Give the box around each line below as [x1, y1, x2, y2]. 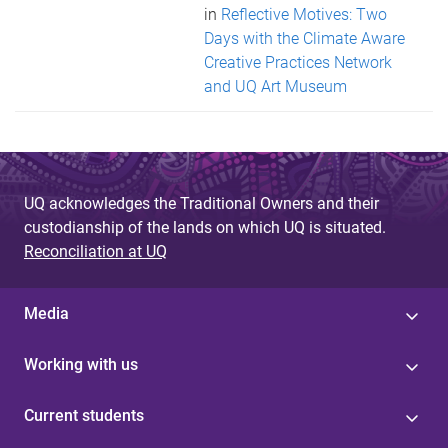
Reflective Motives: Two [221, 5, 388, 24]
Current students [24, 406, 144, 425]
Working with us [24, 355, 138, 374]
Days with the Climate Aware [204, 29, 406, 48]
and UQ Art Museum [204, 77, 348, 96]
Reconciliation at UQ [24, 242, 167, 261]
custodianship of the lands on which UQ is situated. [24, 218, 386, 237]
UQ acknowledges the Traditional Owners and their [24, 194, 379, 213]
